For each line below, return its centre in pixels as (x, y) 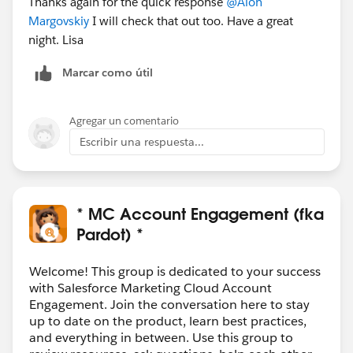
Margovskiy (59, 20)
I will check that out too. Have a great (191, 20)
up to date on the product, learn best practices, (168, 321)
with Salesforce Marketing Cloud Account (150, 288)
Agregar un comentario (124, 121)
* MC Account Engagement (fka (200, 213)
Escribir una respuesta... (142, 141)
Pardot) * (110, 234)
